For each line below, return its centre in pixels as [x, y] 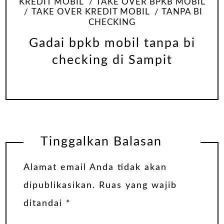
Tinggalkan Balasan [101, 142]
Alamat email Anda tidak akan [95, 167]
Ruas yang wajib [138, 185]
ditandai [45, 203]
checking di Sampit [112, 60]
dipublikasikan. [59, 185]
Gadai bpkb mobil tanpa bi [112, 43]
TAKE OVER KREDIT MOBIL [90, 12]
